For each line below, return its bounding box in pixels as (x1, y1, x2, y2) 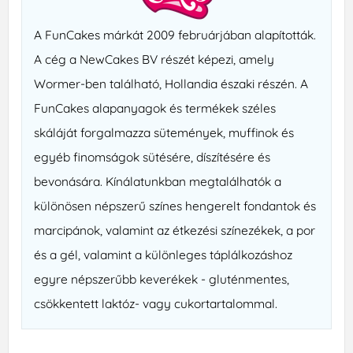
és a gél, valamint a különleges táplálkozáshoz (34, 247, 293, 263)
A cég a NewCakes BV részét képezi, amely (34, 51, 275, 68)
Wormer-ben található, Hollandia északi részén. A (34, 76, 309, 92)
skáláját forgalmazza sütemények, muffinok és (34, 124, 295, 141)
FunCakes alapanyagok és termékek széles (34, 100, 277, 117)
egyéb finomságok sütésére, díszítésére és (34, 149, 271, 165)
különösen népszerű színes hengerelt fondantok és (34, 198, 317, 214)
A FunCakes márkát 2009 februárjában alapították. (34, 27, 317, 43)
